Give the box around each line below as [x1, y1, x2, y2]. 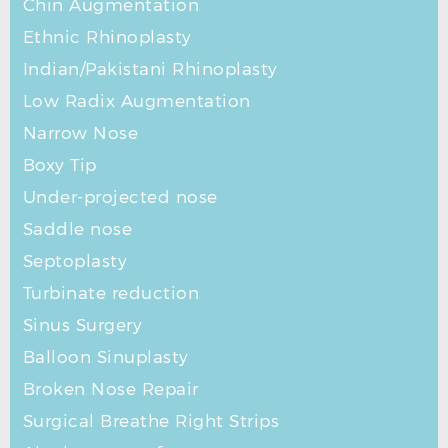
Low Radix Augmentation [22, 89, 251, 110]
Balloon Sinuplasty [22, 345, 189, 366]
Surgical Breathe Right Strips [22, 409, 280, 430]
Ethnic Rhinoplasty [22, 25, 192, 46]
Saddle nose [22, 217, 133, 238]
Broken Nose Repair [22, 377, 199, 398]
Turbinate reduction [22, 281, 200, 302]
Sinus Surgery [22, 313, 143, 334]
